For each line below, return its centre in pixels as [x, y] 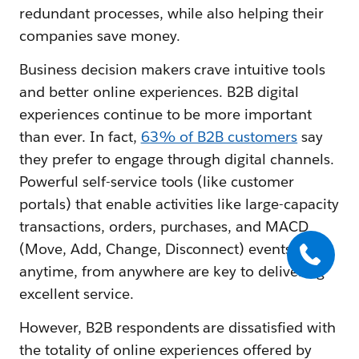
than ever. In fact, [80, 137]
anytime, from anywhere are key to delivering [172, 272]
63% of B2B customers [219, 137]
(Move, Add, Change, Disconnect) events [156, 249]
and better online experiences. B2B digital [159, 92]
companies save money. [100, 36]
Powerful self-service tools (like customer [157, 182]
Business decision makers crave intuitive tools [173, 70]
